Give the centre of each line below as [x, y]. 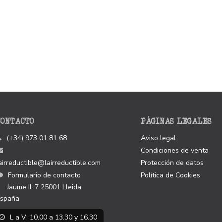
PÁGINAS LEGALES [176, 121]
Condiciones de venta [175, 150]
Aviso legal [158, 138]
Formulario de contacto [44, 175]
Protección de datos [172, 163]
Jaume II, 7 [23, 187]
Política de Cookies [170, 175]
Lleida [72, 187]
